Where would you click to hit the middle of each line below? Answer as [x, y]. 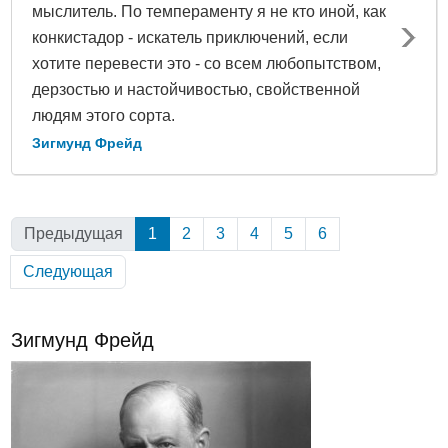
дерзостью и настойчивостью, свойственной [196, 89]
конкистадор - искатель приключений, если [190, 37]
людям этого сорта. [103, 115]
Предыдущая [73, 233]
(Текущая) [194, 233]
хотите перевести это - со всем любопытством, [206, 63]
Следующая [68, 271]
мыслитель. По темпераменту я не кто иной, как [209, 11]
